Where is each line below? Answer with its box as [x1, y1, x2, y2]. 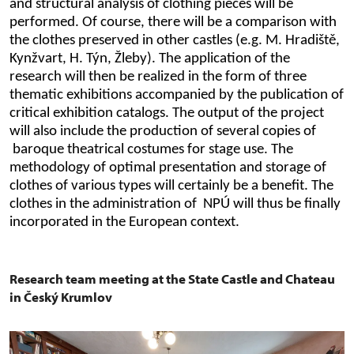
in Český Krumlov [9, 288, 112, 305]
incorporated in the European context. [9, 214, 239, 230]
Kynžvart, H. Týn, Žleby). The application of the [9, 51, 290, 66]
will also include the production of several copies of [9, 123, 316, 139]
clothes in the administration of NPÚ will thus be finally [9, 196, 341, 212]
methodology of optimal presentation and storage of [9, 160, 326, 175]
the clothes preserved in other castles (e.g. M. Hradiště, [9, 32, 340, 48]
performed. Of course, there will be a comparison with [9, 14, 337, 30]
